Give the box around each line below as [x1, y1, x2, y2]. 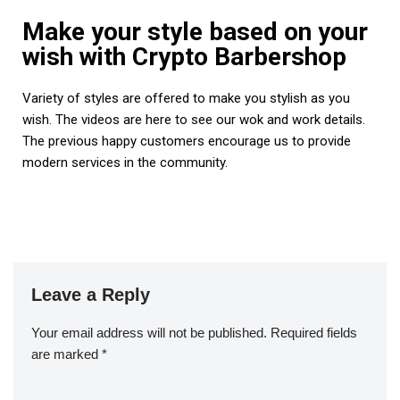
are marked [31, 346, 102, 362]
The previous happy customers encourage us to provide [22, 133, 351, 149]
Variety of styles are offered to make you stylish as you [22, 90, 350, 106]
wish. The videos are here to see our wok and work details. [22, 112, 365, 128]
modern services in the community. [22, 154, 231, 171]
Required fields [271, 325, 357, 340]
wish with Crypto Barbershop [22, 42, 346, 71]
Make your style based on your [22, 17, 368, 46]
